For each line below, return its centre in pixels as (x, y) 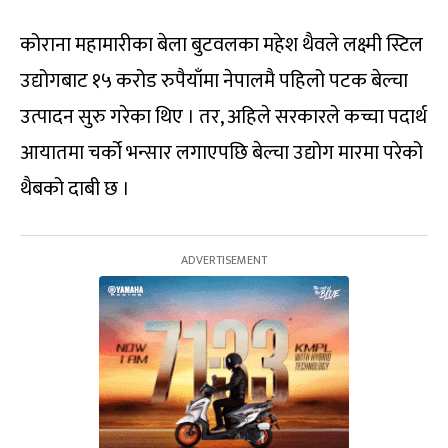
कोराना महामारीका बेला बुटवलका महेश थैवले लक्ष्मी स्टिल (221, 45)
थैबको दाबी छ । (75, 189)
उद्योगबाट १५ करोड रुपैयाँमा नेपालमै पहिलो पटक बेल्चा (214, 81)
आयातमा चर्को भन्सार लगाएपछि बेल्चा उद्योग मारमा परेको (221, 153)
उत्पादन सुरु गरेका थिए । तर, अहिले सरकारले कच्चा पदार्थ (223, 117)
